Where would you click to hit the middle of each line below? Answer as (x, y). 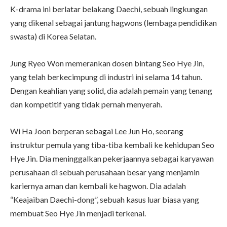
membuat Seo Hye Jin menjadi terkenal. (78, 213)
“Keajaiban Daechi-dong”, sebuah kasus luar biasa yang (105, 199)
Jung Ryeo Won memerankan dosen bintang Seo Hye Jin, (107, 63)
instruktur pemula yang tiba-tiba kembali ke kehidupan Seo (112, 144)
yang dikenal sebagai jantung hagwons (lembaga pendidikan (113, 22)
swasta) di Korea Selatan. (53, 36)
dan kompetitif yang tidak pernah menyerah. (86, 104)
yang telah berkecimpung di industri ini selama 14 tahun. (106, 77)
